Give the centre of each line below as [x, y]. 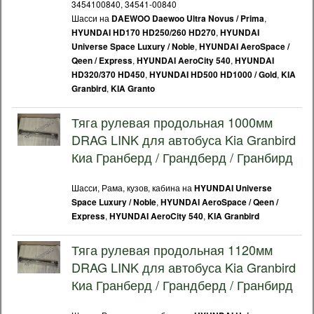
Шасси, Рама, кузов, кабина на [133, 187]
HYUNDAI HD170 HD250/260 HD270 [144, 33]
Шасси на [91, 18]
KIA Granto [133, 89]
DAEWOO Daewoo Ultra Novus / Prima [188, 19]
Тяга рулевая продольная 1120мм [172, 250]
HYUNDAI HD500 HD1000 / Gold [213, 75]
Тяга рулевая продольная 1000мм [172, 122]
